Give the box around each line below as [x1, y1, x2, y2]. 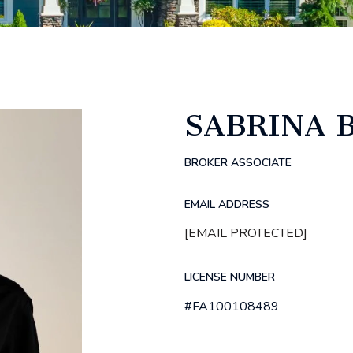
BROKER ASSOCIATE [184, 155, 292, 170]
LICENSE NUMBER [184, 269, 275, 285]
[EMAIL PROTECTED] [184, 225, 307, 243]
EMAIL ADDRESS [184, 197, 269, 212]
